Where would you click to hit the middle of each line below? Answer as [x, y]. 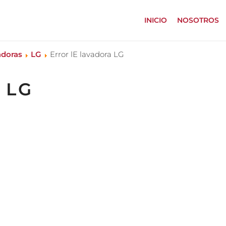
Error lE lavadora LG [87, 54]
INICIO [155, 20]
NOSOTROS [198, 20]
